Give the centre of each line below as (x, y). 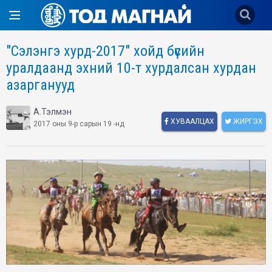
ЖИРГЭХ (247, 121)
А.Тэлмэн (53, 112)
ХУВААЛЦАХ (192, 121)
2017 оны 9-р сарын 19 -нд (79, 124)
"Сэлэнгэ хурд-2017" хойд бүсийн (105, 51)
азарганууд (40, 85)
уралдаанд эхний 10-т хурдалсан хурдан (131, 68)
